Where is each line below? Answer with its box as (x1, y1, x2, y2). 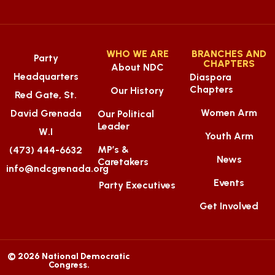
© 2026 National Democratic (7, 250, 130, 261)
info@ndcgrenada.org (6, 162, 109, 174)
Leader (98, 120, 130, 132)
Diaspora (189, 71, 231, 83)
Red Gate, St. (15, 88, 77, 101)
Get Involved (199, 199, 259, 212)
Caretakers (98, 155, 149, 168)
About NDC (110, 61, 164, 73)
